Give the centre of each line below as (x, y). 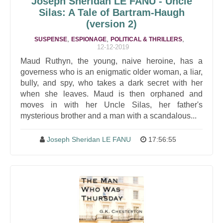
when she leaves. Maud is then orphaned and (111, 94)
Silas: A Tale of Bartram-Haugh (111, 12)
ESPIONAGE (89, 39)
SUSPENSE (51, 39)
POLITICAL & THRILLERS (146, 39)
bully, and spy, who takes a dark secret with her (111, 83)
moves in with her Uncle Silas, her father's (111, 105)
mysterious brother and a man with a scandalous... (109, 116)
